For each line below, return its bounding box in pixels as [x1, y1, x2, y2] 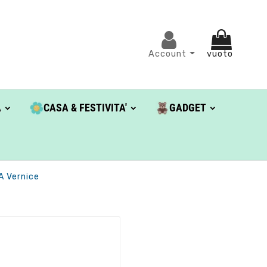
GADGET [169, 101, 206, 114]
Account [148, 48, 190, 59]
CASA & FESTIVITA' [43, 101, 127, 114]
